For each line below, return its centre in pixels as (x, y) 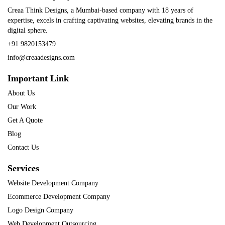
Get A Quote (25, 120)
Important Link (38, 78)
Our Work (22, 107)
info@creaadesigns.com (41, 58)
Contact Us (23, 147)
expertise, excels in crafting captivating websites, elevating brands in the (110, 20)
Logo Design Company (40, 210)
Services (23, 168)
